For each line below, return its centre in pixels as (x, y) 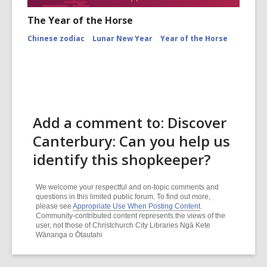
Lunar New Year (122, 38)
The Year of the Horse (80, 20)
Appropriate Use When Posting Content (136, 206)
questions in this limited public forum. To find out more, (123, 197)
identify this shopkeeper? (122, 159)
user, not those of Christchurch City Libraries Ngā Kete (123, 225)
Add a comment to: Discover (130, 122)
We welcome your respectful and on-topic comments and (127, 187)
